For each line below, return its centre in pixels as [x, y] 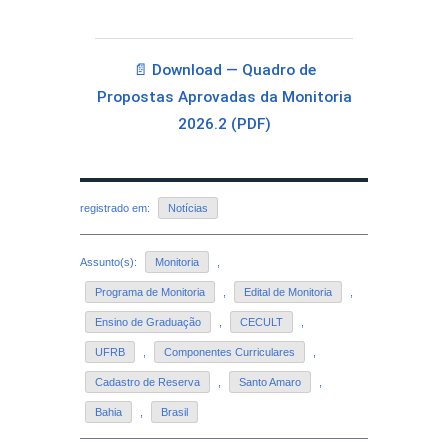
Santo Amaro [270, 381]
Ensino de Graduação [148, 321]
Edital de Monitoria [288, 291]
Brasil [174, 411]
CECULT [261, 321]
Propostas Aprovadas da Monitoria [224, 97]
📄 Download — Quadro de [224, 70]
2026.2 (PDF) [224, 124]
